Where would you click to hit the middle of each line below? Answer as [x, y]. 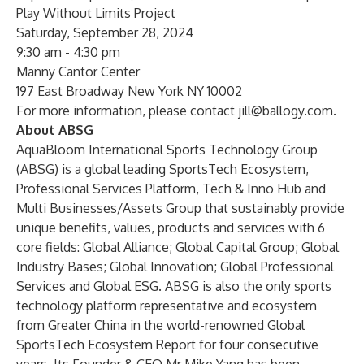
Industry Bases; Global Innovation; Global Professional [175, 266]
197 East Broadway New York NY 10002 [129, 91]
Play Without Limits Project [96, 13]
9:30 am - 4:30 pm [68, 52]
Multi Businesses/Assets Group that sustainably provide [180, 208]
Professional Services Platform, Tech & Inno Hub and [171, 188]
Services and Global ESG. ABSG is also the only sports [174, 286]
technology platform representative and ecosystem [167, 305]
